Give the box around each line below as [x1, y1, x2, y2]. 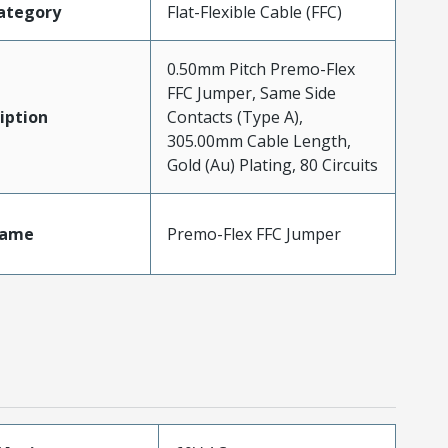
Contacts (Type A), [166, 105, 303, 128]
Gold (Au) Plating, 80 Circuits [166, 153, 378, 176]
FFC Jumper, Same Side [166, 81, 336, 104]
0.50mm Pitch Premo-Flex [166, 57, 355, 80]
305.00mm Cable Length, [166, 129, 351, 152]
